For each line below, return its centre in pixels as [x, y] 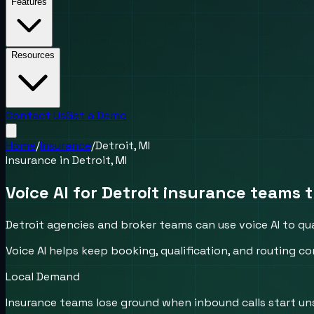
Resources [33, 55]
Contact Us [36, 115]
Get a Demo [96, 115]
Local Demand [43, 276]
